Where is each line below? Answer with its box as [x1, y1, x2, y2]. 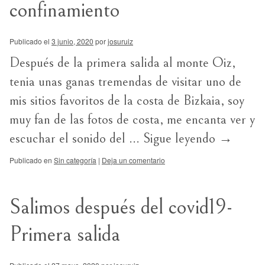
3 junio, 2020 [51, 36, 93, 46]
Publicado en [9, 155, 52, 165]
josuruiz [108, 36, 133, 46]
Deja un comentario [102, 155, 165, 165]
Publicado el [9, 36, 50, 46]
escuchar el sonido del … [9, 131, 143, 146]
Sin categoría [54, 155, 96, 165]
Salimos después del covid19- [9, 195, 232, 219]
